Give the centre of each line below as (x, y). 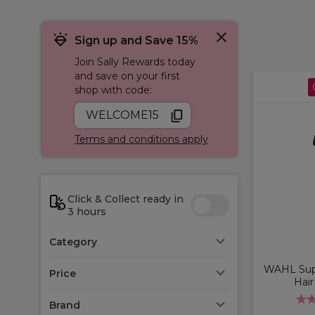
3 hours (87, 211)
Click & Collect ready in (126, 199)
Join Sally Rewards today (135, 62)
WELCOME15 (122, 115)
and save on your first (127, 76)
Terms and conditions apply (141, 139)
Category (73, 242)
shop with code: (113, 90)
